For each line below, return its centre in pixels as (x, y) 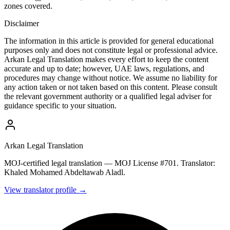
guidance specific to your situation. (60, 105)
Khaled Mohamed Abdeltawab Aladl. (65, 172)
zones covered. (28, 6)
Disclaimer (22, 23)
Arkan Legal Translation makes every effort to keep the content (106, 59)
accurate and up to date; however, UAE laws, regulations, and (104, 68)
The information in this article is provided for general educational (109, 41)
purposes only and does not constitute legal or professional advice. (111, 50)
